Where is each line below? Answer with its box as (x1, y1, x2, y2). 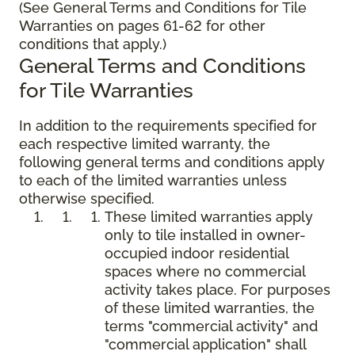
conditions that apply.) (19, 36, 166, 53)
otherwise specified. (19, 190, 155, 208)
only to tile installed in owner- (105, 227, 306, 244)
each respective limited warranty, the (19, 136, 270, 153)
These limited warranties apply (105, 208, 313, 226)
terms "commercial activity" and (105, 318, 318, 335)
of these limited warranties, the (105, 300, 315, 317)
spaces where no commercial (105, 263, 305, 281)
